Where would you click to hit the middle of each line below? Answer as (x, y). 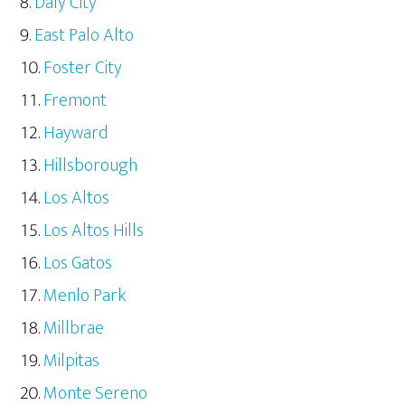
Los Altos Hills (94, 230)
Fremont (75, 100)
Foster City (83, 67)
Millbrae (74, 328)
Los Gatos (78, 263)
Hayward (76, 132)
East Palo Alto (85, 35)
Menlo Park (85, 295)
